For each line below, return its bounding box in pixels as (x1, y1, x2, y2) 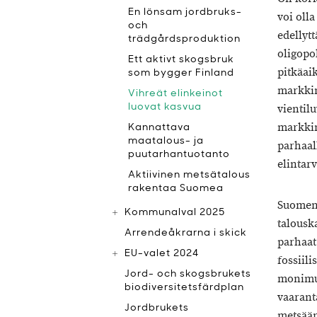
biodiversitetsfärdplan (125, 282, 244, 293)
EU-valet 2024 (125, 248, 199, 259)
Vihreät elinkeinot (128, 88, 223, 99)
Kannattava (128, 122, 190, 133)
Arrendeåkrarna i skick (125, 228, 247, 238)
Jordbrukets (125, 303, 189, 313)
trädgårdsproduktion (128, 34, 243, 45)
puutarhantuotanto (128, 149, 233, 160)
